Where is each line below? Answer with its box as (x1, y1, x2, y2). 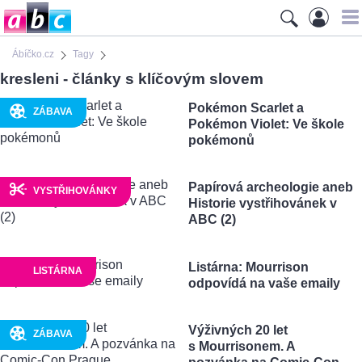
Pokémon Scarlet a (187, 100, 304, 115)
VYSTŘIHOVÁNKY (32, 185, 117, 197)
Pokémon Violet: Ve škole (187, 116, 344, 131)
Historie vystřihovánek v (187, 196, 337, 211)
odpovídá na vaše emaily (187, 276, 340, 290)
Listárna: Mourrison (187, 259, 309, 274)
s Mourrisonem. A (187, 339, 295, 353)
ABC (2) (187, 213, 236, 227)
